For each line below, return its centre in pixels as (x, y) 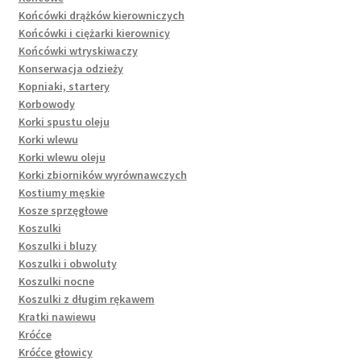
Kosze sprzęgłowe (63, 210)
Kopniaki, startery (64, 86)
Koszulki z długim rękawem (86, 299)
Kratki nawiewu (57, 316)
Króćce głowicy (55, 352)
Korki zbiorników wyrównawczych (102, 174)
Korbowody (46, 104)
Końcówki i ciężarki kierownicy (94, 33)
